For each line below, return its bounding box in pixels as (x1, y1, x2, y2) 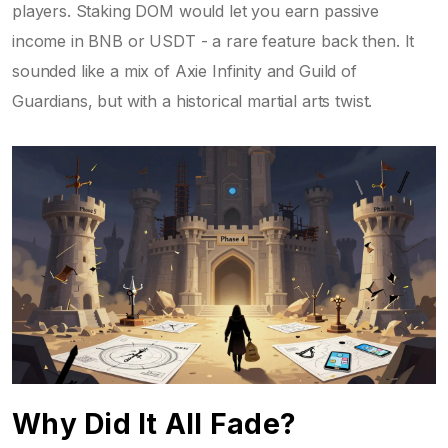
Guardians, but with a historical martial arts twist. (12, 90, 373, 111)
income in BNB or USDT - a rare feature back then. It (12, 30, 415, 51)
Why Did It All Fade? (12, 407, 296, 441)
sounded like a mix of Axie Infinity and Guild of (12, 60, 357, 81)
